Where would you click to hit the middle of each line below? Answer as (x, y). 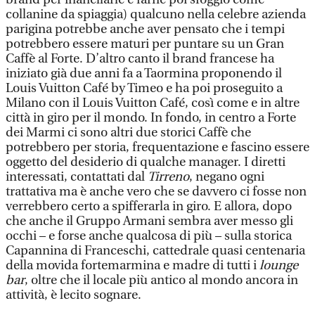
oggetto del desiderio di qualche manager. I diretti (146, 162)
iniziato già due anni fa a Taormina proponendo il (144, 73)
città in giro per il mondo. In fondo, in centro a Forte (151, 118)
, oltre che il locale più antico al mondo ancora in (161, 280)
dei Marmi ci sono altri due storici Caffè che (128, 133)
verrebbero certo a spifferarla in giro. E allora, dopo (149, 206)
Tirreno (168, 177)
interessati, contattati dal (77, 177)
